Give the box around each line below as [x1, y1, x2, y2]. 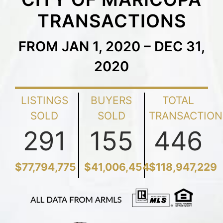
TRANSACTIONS [37, 9, 186, 32]
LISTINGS [20, 94, 68, 107]
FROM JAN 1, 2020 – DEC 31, [18, 38, 205, 55]
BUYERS [91, 94, 132, 107]
